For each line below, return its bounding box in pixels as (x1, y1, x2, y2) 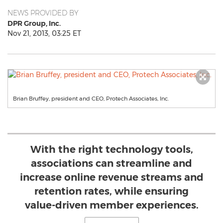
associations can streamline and (31, 157, 192, 169)
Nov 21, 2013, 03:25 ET (7, 29, 81, 38)
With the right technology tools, (30, 143, 193, 155)
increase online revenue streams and (19, 171, 204, 183)
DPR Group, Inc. (7, 19, 61, 28)
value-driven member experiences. (24, 199, 199, 211)
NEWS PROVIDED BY (7, 8, 79, 17)
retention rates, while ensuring (34, 185, 189, 197)
